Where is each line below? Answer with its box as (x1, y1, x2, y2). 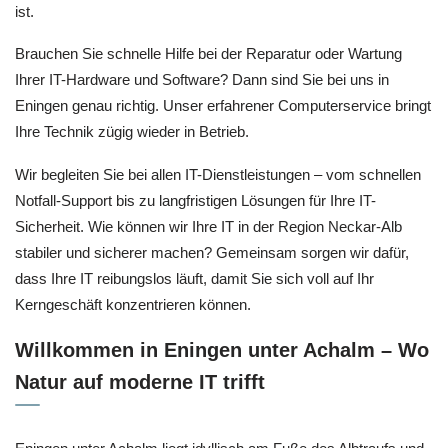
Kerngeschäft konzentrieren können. (15, 295, 251, 313)
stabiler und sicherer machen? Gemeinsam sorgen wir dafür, (15, 243, 409, 261)
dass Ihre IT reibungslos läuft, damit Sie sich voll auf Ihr (15, 269, 374, 287)
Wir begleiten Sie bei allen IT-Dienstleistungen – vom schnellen (15, 165, 421, 183)
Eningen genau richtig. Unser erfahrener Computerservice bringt (15, 97, 431, 115)
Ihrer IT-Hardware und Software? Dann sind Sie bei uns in (15, 71, 389, 89)
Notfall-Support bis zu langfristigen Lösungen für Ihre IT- (15, 191, 376, 209)
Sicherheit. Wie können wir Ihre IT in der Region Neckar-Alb (15, 217, 402, 235)
